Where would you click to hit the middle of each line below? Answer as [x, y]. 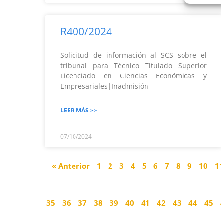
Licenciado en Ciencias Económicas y [133, 76]
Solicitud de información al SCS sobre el [133, 55]
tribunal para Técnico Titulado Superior [133, 65]
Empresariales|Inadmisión [119, 86]
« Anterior [71, 166]
